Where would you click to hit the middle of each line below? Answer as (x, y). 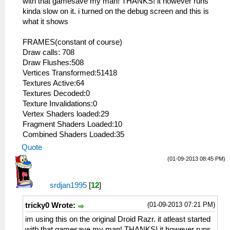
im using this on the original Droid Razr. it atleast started (118, 219)
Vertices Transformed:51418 (70, 73)
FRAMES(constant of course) (72, 42)
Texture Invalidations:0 (60, 104)
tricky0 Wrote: (51, 206)
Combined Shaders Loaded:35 (73, 135)
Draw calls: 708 (49, 53)
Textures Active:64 (53, 83)
